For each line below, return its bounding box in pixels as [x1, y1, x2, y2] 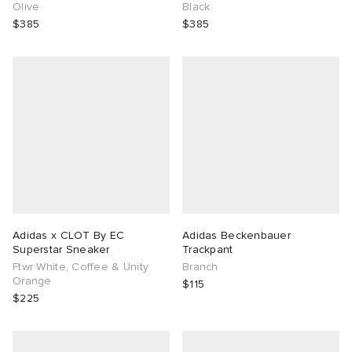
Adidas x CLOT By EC [13, 229, 125, 243]
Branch [182, 260, 218, 274]
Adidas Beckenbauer [182, 229, 291, 243]
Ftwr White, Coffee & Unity [13, 260, 149, 274]
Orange [13, 274, 52, 288]
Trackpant [182, 243, 233, 257]
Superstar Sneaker [13, 243, 110, 257]
